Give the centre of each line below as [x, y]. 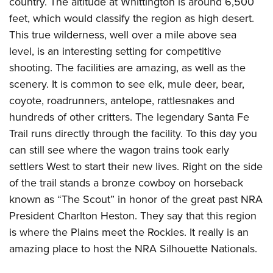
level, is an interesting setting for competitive [115, 51]
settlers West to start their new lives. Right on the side [136, 167]
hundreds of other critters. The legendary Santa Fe [129, 117]
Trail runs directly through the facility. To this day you [133, 134]
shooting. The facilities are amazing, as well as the [127, 68]
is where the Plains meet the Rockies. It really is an [129, 232]
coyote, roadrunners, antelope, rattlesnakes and [122, 101]
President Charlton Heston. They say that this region [133, 216]
